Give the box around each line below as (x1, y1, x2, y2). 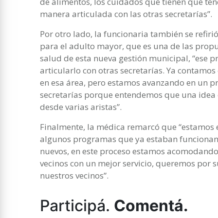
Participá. (40, 196, 114, 215)
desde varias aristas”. (40, 101, 122, 112)
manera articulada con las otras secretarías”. (40, 8, 216, 19)
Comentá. (114, 196, 188, 215)
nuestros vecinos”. (40, 169, 109, 181)
